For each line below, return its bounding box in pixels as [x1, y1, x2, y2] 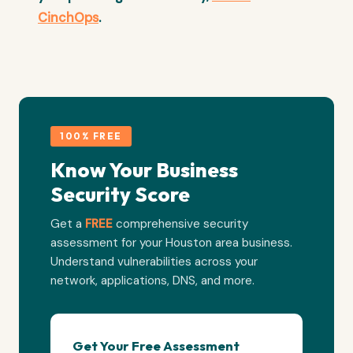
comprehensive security [113, 216, 248, 232]
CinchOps [38, 9, 98, 27]
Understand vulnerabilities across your [50, 254, 258, 270]
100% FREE [60, 130, 122, 143]
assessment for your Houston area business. [50, 235, 292, 251]
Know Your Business [50, 157, 238, 184]
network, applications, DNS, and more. [50, 273, 255, 289]
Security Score [50, 181, 190, 208]
